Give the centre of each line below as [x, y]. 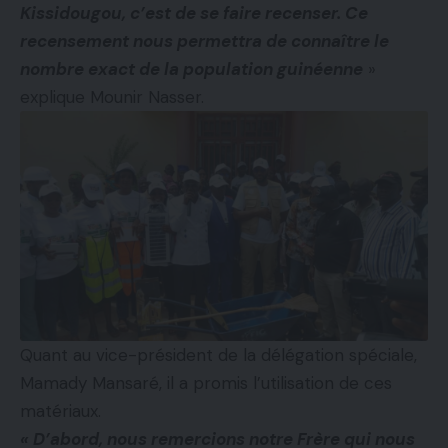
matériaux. [60, 410]
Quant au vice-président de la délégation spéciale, [218, 354]
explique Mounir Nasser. [112, 97]
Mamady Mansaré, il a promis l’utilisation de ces [206, 382]
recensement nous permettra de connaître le [204, 41]
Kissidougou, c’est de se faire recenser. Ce [194, 13]
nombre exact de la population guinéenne [191, 69]
